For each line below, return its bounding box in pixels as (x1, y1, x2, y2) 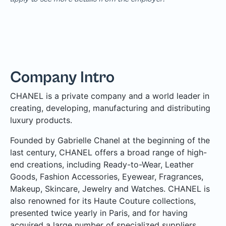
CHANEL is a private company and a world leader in (10, 90, 209, 101)
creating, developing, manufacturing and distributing (10, 102, 210, 113)
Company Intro (10, 68, 115, 87)
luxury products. (10, 115, 72, 125)
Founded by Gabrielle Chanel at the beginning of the (10, 135, 210, 145)
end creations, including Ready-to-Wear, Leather (10, 159, 194, 169)
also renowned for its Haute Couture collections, (10, 195, 196, 206)
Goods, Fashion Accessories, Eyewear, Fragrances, (10, 171, 203, 182)
